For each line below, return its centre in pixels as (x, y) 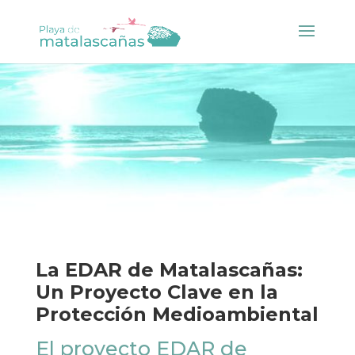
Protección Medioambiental (177, 315)
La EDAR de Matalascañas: (169, 270)
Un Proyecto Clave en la (157, 292)
